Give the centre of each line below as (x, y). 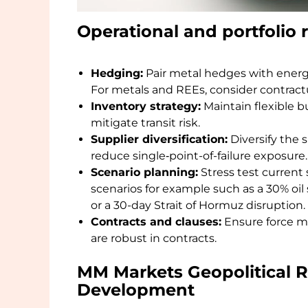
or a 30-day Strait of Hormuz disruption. (198, 205)
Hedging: (117, 73)
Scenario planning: (144, 172)
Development (136, 289)
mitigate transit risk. (145, 122)
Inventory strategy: (146, 106)
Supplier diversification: (159, 139)
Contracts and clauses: (156, 221)
